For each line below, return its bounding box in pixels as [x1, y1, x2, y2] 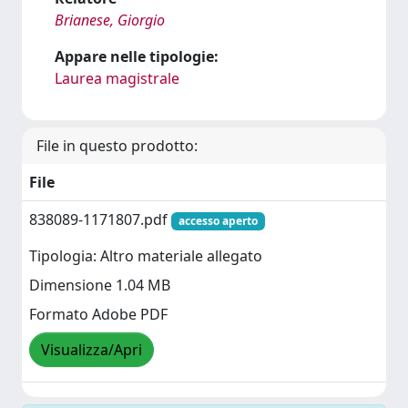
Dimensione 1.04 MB [29, 275, 170, 296]
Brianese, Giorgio [55, 10, 165, 30]
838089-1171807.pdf [29, 209, 171, 229]
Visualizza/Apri [41, 340, 142, 361]
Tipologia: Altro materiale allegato [29, 246, 262, 267]
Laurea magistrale [55, 68, 179, 88]
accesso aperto [178, 213, 258, 229]
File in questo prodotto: [36, 136, 198, 156]
